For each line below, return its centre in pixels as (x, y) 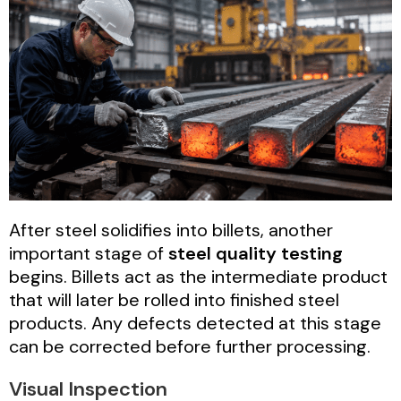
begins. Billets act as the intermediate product (198, 277)
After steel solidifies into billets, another (171, 230)
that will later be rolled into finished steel (174, 300)
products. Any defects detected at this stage (195, 324)
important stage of (89, 254)
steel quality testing (256, 254)
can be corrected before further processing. (190, 347)
